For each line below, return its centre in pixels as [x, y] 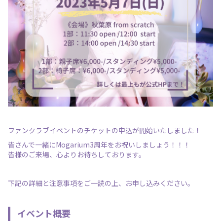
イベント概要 [44, 213]
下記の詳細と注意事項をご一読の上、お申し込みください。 [101, 183]
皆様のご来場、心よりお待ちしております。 [77, 154]
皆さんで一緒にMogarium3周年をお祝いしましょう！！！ [99, 144]
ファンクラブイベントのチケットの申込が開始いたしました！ [105, 130]
